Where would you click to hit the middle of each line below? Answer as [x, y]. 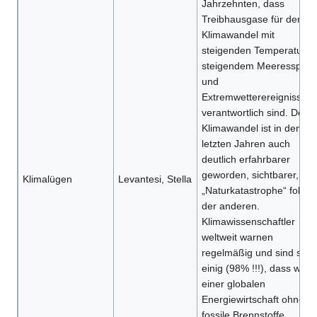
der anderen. [230, 206]
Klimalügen [47, 179]
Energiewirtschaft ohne [253, 300]
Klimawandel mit [238, 35]
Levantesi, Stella [155, 179]
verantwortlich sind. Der [254, 113]
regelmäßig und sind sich [258, 253]
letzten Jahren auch [246, 144]
